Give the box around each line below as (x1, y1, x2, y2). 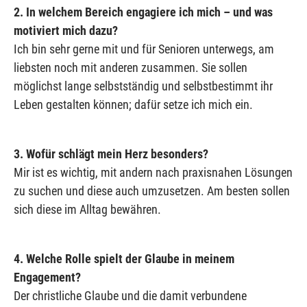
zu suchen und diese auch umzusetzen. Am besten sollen (14, 183, 290, 198)
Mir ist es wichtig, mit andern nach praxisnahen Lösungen (14, 164, 293, 180)
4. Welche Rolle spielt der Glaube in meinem (14, 251, 234, 266)
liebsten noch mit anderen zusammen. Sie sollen (14, 60, 247, 75)
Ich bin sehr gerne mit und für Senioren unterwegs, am (14, 41, 274, 56)
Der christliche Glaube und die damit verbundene (14, 288, 247, 303)
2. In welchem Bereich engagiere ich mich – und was (14, 4, 273, 19)
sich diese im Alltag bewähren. (14, 201, 161, 217)
